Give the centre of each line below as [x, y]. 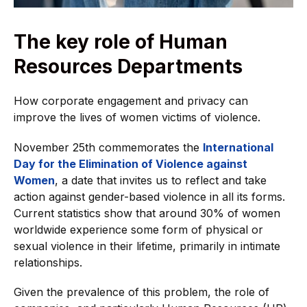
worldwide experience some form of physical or [138, 229]
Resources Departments [128, 67]
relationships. [48, 262]
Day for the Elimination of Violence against [131, 163]
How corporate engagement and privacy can [131, 101]
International [238, 147]
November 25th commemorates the [108, 147]
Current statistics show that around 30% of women [147, 213]
